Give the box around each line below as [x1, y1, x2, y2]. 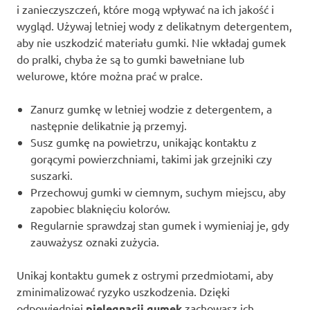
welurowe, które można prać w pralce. [17, 69, 203, 83]
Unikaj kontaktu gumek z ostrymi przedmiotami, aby [17, 268, 273, 282]
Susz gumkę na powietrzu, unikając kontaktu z [30, 135, 257, 149]
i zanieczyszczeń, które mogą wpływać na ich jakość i [17, 2, 274, 17]
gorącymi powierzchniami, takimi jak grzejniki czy [30, 152, 272, 166]
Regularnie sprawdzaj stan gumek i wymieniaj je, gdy [30, 218, 289, 232]
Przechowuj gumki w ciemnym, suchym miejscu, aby [30, 185, 286, 199]
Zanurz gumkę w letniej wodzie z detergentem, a [30, 102, 272, 116]
